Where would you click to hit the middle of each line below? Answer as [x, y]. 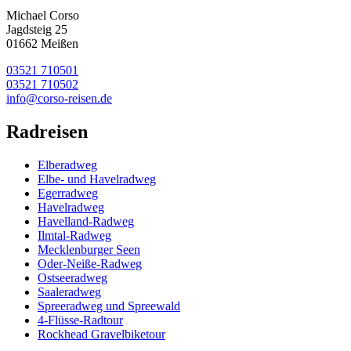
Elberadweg [67, 165]
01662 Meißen [42, 43]
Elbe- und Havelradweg [97, 179]
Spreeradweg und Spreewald [109, 306]
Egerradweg [68, 193]
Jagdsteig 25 [37, 29]
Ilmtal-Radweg [74, 235]
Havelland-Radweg [86, 221]
